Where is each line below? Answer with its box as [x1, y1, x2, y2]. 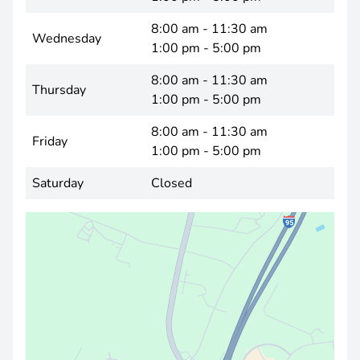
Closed [151, 174, 192, 192]
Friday [32, 133, 67, 150]
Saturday [32, 174, 84, 192]
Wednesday [32, 30, 101, 47]
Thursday [32, 81, 86, 99]
